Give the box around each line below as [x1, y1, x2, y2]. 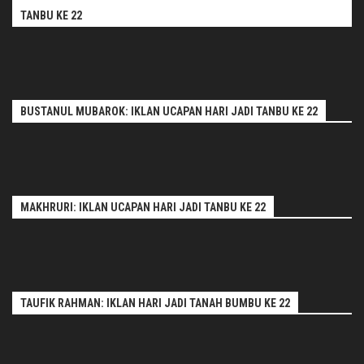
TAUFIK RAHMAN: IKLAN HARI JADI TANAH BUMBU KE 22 [20, 297, 290, 310]
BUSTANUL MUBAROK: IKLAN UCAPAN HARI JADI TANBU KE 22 [20, 105, 318, 119]
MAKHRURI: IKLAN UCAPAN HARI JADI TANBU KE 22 [20, 201, 266, 214]
